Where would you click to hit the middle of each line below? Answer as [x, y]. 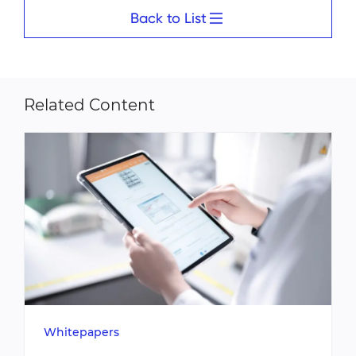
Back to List [168, 18]
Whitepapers [81, 333]
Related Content [89, 105]
